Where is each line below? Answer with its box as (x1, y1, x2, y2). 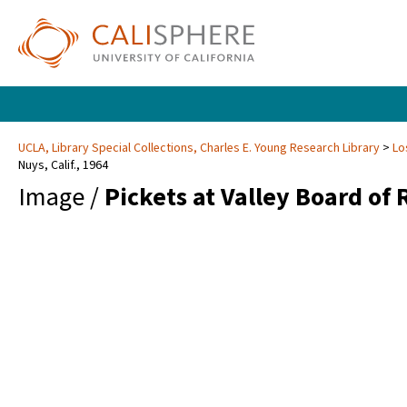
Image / (18, 179, 104, 216)
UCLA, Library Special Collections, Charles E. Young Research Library (18, 139, 382, 158)
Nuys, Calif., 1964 (18, 156, 108, 175)
